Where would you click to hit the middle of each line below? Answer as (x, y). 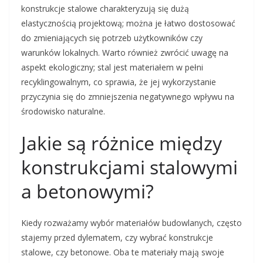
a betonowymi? (87, 191)
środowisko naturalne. (63, 112)
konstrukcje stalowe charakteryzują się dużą (105, 9)
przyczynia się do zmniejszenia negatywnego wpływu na (128, 97)
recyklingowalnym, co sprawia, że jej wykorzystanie (119, 82)
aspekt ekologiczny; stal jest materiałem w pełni (112, 68)
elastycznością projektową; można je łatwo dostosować (128, 23)
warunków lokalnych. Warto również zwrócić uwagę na (125, 53)
